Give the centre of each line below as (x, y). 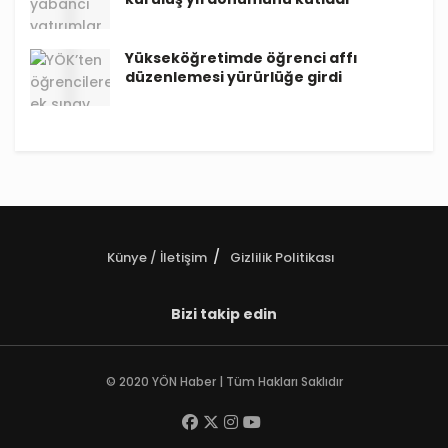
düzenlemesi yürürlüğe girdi (233, 76)
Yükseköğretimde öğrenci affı (241, 57)
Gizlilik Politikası (282, 257)
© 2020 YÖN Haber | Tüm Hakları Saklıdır (224, 381)
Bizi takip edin (224, 313)
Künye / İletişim (157, 257)
